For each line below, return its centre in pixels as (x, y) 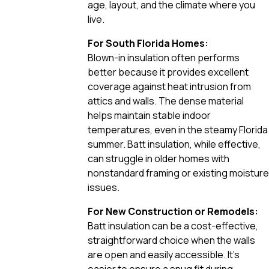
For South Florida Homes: (148, 43)
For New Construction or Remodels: (173, 211)
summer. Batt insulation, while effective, (174, 144)
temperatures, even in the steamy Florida (178, 129)
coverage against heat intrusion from (169, 86)
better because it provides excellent (168, 72)
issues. (104, 187)
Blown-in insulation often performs (164, 57)
